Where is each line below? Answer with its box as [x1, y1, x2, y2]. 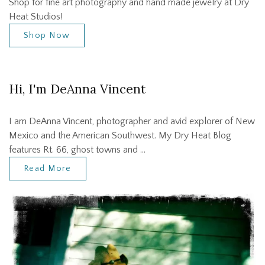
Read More [24, 164, 72, 174]
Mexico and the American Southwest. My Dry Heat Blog [9, 130, 231, 141]
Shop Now [24, 31, 70, 41]
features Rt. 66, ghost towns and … [9, 144, 146, 156]
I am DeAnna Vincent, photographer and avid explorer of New [9, 116, 255, 127]
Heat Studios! [9, 11, 63, 22]
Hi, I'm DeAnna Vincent [9, 81, 146, 98]
